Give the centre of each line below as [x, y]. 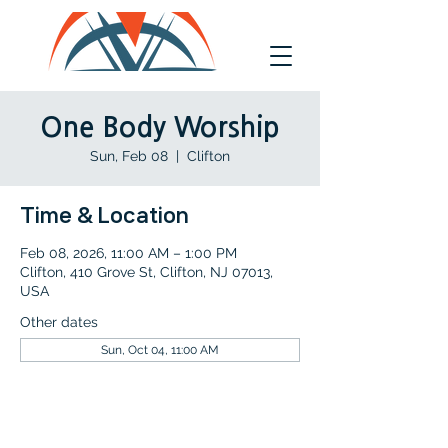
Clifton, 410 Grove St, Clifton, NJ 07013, [146, 272]
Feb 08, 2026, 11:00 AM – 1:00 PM [128, 253]
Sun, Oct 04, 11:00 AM [160, 350]
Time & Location [104, 215]
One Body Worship [160, 129]
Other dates [59, 322]
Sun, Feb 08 [129, 156]
